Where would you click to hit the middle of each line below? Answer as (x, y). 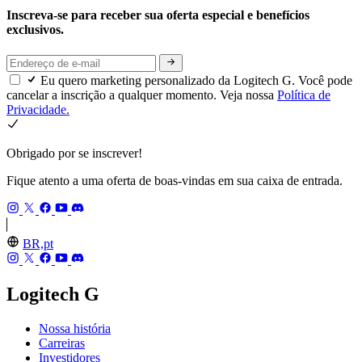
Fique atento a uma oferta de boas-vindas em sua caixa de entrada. (175, 181)
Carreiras (62, 343)
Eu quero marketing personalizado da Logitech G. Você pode (196, 81)
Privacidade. (38, 110)
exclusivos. (37, 29)
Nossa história (75, 329)
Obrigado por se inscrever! (74, 154)
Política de (304, 95)
